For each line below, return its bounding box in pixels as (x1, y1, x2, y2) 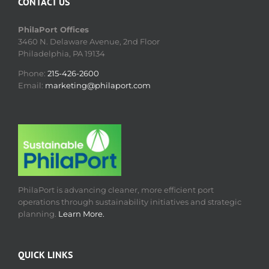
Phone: (18, 68, 47, 78)
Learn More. (58, 209, 104, 219)
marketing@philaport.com (45, 80, 151, 90)
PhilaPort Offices (18, 25, 89, 34)
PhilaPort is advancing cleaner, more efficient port (18, 185, 214, 195)
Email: (18, 80, 45, 90)
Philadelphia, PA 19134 (18, 49, 105, 58)
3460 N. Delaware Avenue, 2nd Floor (18, 37, 160, 46)
